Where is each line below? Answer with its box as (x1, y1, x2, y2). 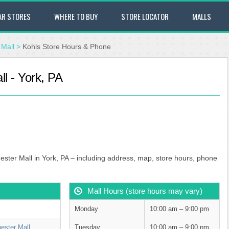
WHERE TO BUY (54, 11, 98, 22)
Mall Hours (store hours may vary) (87, 187, 202, 195)
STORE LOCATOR (121, 11, 169, 22)
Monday (74, 205, 98, 213)
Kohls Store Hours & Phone (22, 42, 111, 51)
